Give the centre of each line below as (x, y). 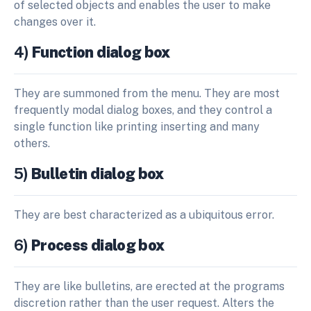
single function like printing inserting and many (137, 127)
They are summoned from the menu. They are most (147, 94)
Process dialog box (98, 245)
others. (33, 144)
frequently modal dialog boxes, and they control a (143, 110)
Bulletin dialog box (98, 174)
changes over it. (56, 22)
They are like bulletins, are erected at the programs (149, 287)
